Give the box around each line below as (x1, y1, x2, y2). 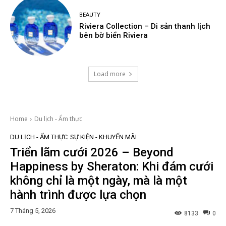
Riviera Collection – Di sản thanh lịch (79, 21, 211, 31)
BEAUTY (79, 11, 101, 18)
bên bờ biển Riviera (79, 30, 148, 40)
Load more (93, 70, 126, 79)
